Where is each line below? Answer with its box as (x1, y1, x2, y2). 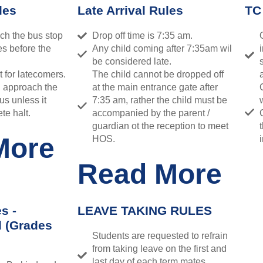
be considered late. (92, 56, 171, 66)
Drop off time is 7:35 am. (92, 30, 193, 41)
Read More (77, 158, 222, 190)
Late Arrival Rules (77, 3, 183, 17)
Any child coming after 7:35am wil (92, 43, 232, 53)
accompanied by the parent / (92, 107, 210, 118)
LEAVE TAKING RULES (77, 203, 212, 217)
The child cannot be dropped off (92, 69, 224, 79)
